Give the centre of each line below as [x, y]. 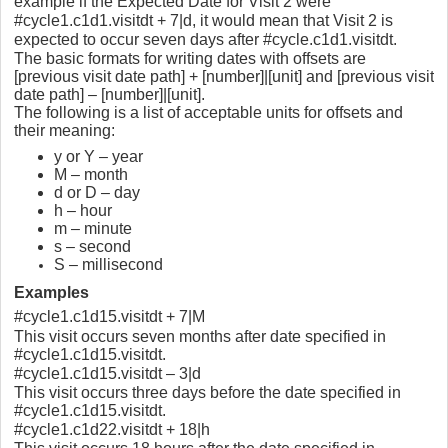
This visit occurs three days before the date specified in [207, 393]
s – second [92, 247]
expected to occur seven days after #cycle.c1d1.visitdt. [205, 40]
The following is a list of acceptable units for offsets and [208, 113]
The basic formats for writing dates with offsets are [190, 59]
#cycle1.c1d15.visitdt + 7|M [109, 317]
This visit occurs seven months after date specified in [200, 337]
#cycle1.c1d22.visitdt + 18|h [112, 430]
